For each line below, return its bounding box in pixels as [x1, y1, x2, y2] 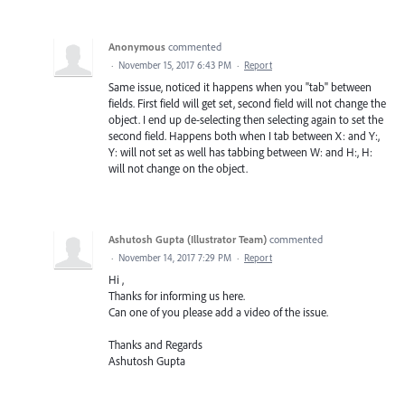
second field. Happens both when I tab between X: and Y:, [108, 128, 380, 144]
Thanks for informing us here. [108, 288, 245, 304]
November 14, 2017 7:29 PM [118, 251, 231, 265]
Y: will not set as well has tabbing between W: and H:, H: [108, 145, 372, 160]
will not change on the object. [108, 161, 248, 176]
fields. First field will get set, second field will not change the [108, 96, 386, 111]
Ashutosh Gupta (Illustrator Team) [108, 232, 267, 247]
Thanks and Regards [108, 337, 202, 353]
